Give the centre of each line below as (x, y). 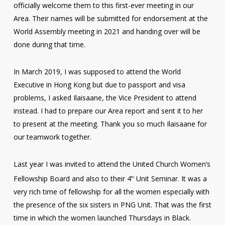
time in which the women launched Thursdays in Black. (102, 217)
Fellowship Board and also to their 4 (72, 178)
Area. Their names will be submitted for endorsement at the (110, 18)
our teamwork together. (52, 137)
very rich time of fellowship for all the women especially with (111, 191)
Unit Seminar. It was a (170, 178)
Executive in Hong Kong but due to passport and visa (99, 85)
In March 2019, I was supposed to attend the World (97, 72)
